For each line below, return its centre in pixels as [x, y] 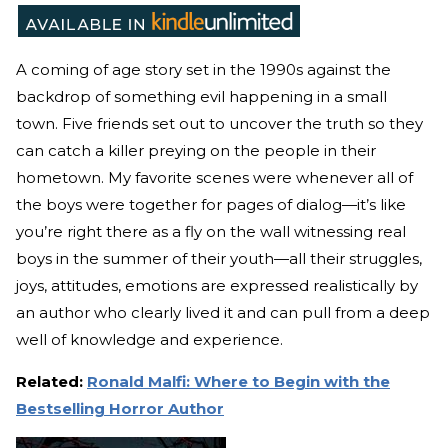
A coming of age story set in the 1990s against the [203, 69]
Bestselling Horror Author [120, 408]
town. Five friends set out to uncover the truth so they [219, 123]
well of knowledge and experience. [149, 339]
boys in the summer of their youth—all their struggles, [219, 258]
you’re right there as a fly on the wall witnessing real [211, 231]
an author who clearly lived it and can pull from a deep [223, 312]
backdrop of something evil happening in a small [201, 96]
